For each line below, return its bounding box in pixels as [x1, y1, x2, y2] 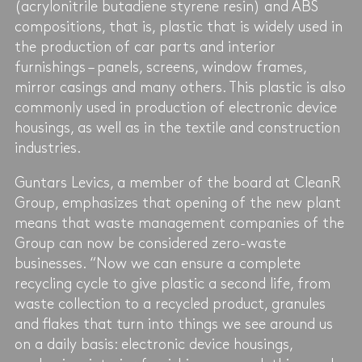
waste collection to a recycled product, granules [14, 297, 326, 311]
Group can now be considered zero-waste [14, 236, 286, 250]
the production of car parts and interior [14, 40, 276, 54]
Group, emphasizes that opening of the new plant [14, 196, 341, 210]
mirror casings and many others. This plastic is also [14, 80, 346, 95]
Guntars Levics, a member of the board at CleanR [14, 175, 341, 190]
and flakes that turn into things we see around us [14, 317, 333, 331]
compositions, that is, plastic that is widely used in [14, 19, 343, 34]
